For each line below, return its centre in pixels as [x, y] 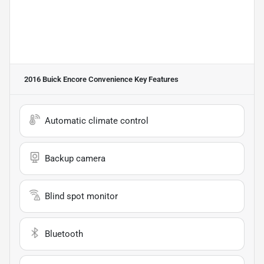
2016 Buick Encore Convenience [78, 79]
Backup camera [75, 158]
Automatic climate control [97, 121]
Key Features [156, 79]
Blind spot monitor [81, 196]
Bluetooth [64, 234]
